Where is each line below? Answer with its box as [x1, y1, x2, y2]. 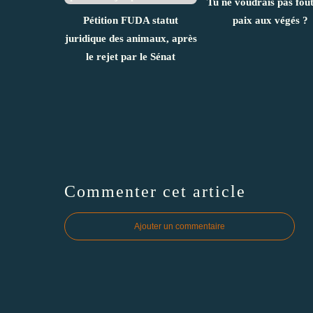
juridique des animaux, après [64, 32, 197, 44]
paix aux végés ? [233, 14, 308, 26]
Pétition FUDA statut [83, 14, 178, 26]
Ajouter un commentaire [134, 221, 225, 231]
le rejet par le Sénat [86, 50, 175, 62]
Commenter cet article [64, 182, 246, 201]
